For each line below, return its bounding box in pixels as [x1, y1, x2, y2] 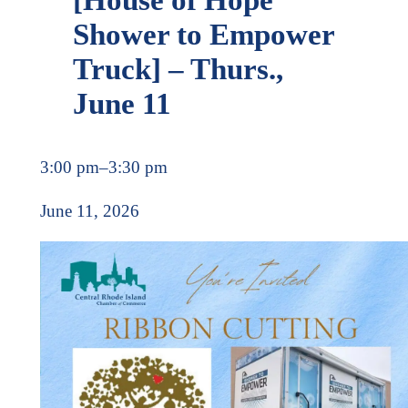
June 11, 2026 [39, 200, 139, 220]
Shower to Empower [72, 16, 334, 51]
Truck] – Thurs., [72, 51, 283, 86]
